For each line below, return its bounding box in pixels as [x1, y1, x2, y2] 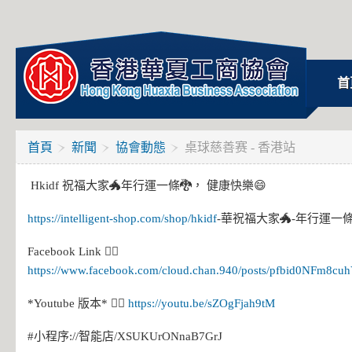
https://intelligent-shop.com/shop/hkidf [27, 212, 217, 225]
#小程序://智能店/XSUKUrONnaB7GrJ [27, 330, 222, 343]
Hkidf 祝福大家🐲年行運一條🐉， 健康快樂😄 [27, 179, 266, 192]
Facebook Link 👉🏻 [27, 245, 119, 258]
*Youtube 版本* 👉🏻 [27, 297, 128, 310]
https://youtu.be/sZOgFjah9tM [128, 297, 275, 310]
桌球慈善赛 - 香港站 [185, 141, 295, 154]
